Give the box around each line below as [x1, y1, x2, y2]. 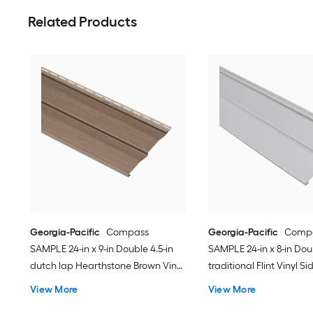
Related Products [28, 13, 137, 30]
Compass [106, 226, 150, 238]
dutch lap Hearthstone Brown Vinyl [30, 259, 184, 272]
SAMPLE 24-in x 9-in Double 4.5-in [30, 242, 174, 255]
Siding [30, 276, 59, 289]
